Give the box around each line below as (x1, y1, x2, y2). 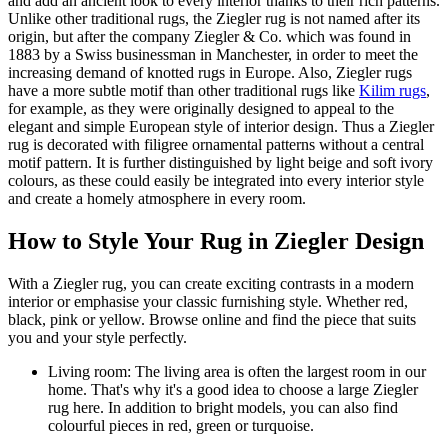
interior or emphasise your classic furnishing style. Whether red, (8, 293, 408, 311)
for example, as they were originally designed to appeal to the (8, 100, 394, 118)
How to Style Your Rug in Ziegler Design (8, 228, 424, 255)
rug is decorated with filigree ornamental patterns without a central (8, 136, 424, 154)
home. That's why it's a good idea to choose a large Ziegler (48, 381, 418, 399)
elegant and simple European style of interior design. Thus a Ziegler (8, 118, 434, 136)
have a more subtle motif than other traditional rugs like (8, 82, 359, 100)
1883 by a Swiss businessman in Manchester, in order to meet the (8, 46, 418, 64)
